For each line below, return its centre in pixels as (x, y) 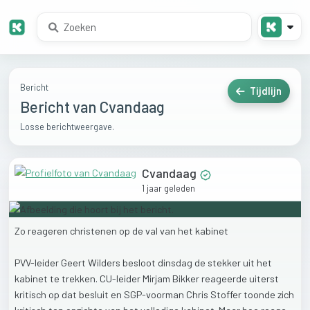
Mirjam (157, 278)
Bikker (187, 278)
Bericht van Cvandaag (92, 107)
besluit (95, 294)
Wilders (105, 262)
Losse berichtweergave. (67, 127)
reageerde (225, 278)
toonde (261, 294)
